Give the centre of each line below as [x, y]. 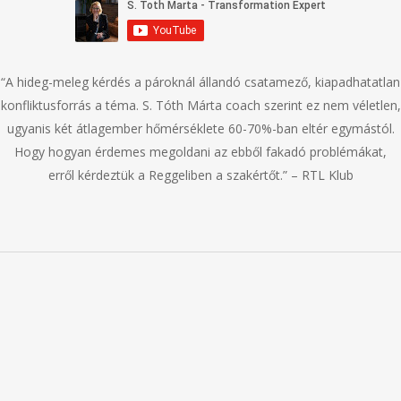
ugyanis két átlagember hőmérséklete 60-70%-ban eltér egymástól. [200, 128]
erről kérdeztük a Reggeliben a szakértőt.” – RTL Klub [200, 175]
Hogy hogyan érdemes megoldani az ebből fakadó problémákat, [200, 151]
